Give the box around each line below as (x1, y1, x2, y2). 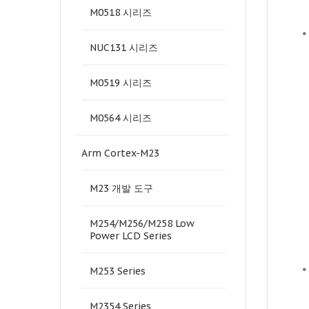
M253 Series (90, 265, 146, 277)
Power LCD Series (90, 230, 172, 242)
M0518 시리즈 (90, 6, 152, 19)
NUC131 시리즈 (90, 41, 158, 54)
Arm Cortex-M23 (81, 147, 159, 159)
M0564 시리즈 (90, 112, 152, 124)
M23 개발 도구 (90, 182, 153, 195)
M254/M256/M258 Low (90, 217, 195, 230)
